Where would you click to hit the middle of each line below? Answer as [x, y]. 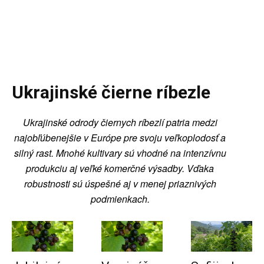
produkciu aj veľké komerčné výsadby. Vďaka [120, 168]
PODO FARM [132, 31]
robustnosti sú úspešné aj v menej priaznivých [120, 184]
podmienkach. [120, 199]
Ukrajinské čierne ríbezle [111, 92]
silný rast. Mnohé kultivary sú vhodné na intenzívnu [120, 153]
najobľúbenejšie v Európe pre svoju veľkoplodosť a [120, 138]
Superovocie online [124, 41]
